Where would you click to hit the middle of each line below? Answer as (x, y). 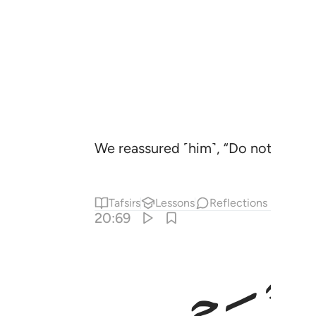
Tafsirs (125, 203)
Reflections (239, 203)
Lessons (175, 203)
